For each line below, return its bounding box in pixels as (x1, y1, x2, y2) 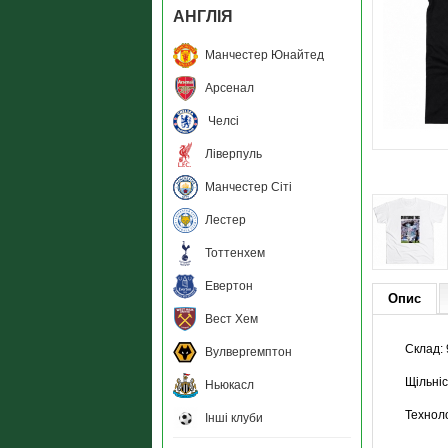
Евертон (205, 278, 253, 293)
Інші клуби (205, 410, 263, 425)
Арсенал (205, 80, 254, 95)
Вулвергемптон (205, 344, 292, 359)
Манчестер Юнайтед (205, 47, 324, 62)
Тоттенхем (205, 245, 265, 260)
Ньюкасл (205, 377, 254, 392)
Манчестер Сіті (205, 179, 292, 194)
